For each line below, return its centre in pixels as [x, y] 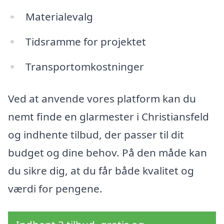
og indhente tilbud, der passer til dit [96, 134]
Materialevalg [59, 17]
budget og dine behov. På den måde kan [107, 152]
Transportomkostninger [84, 67]
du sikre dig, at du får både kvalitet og [101, 170]
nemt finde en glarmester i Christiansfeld [108, 116]
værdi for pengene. [55, 188]
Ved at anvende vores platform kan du [102, 98]
